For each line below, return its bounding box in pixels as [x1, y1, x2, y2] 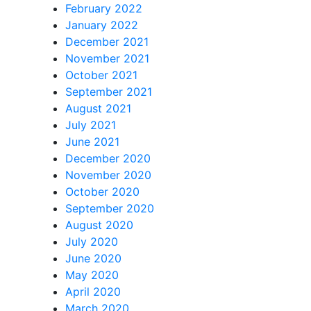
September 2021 [65, 85, 152, 99]
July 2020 [65, 235, 118, 249]
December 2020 [65, 151, 151, 165]
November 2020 [65, 168, 151, 182]
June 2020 [65, 251, 121, 265]
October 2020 [65, 185, 140, 199]
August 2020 [65, 218, 133, 232]
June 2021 [65, 135, 119, 149]
